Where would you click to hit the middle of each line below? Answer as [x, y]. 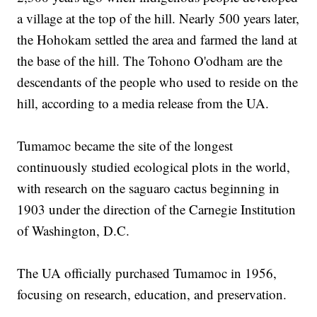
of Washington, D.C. [74, 231]
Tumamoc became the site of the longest [125, 146]
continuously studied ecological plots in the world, [154, 167]
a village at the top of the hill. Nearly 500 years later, [158, 18]
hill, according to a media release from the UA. [143, 103]
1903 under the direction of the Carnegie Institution [157, 209]
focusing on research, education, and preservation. [152, 294]
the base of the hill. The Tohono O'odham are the [150, 61]
